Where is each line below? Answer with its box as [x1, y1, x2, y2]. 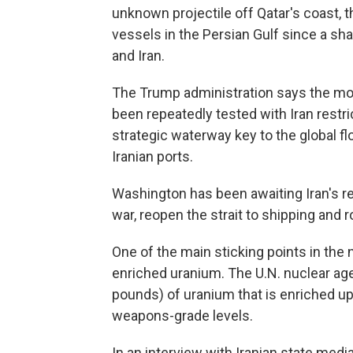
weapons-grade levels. [112, 307, 253, 324]
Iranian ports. [112, 147, 193, 165]
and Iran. [112, 46, 165, 64]
